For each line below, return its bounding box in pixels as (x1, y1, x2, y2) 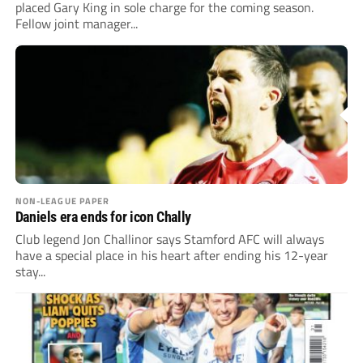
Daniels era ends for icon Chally (15, 208, 191, 226)
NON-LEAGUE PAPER (15, 194, 110, 208)
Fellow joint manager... (15, 14, 138, 34)
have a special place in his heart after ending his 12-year (15, 246, 328, 266)
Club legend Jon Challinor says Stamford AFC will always (15, 229, 324, 250)
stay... (15, 262, 45, 282)
